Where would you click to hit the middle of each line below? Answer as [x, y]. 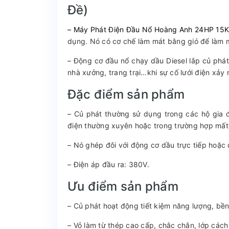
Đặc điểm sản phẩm [126, 94]
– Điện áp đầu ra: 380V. [108, 164]
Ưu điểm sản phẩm [123, 186]
